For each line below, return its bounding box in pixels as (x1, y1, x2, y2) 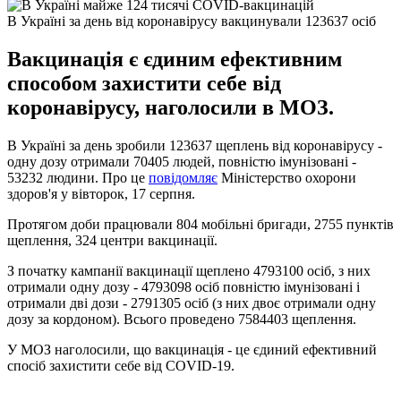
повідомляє (149, 169, 218, 185)
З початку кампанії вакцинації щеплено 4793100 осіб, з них (7, 262, 371, 278)
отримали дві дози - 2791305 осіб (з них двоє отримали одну (7, 294, 376, 311)
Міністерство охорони (218, 169, 356, 185)
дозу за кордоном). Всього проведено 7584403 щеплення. (7, 311, 356, 327)
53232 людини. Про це (7, 169, 149, 185)
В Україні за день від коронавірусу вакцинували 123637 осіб (7, 13, 376, 29)
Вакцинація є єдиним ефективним (7, 47, 342, 71)
